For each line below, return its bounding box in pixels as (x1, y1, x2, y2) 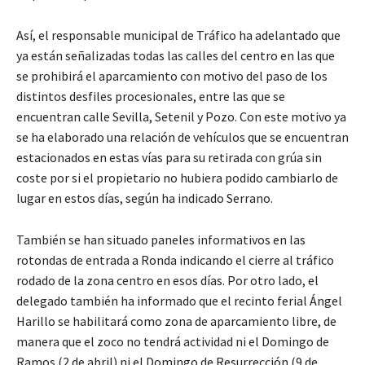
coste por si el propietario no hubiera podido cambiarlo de (16, 169, 338, 186)
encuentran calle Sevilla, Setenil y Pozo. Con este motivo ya (16, 108, 346, 125)
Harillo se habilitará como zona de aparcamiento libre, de (16, 312, 336, 329)
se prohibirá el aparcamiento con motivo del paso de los (16, 67, 328, 84)
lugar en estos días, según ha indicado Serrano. (16, 189, 273, 206)
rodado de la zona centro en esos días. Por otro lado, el (16, 271, 319, 288)
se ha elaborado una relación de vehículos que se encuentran (16, 128, 349, 145)
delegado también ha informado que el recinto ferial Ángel (16, 292, 342, 309)
